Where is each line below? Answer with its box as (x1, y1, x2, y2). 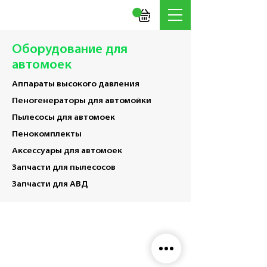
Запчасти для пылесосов (12, 163, 116, 172)
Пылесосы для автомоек (12, 113, 115, 122)
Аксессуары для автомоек (12, 147, 122, 156)
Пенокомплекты (12, 130, 82, 139)
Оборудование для (12, 44, 128, 56)
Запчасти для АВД (12, 180, 88, 189)
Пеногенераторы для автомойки (12, 97, 151, 105)
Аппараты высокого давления (12, 80, 139, 89)
